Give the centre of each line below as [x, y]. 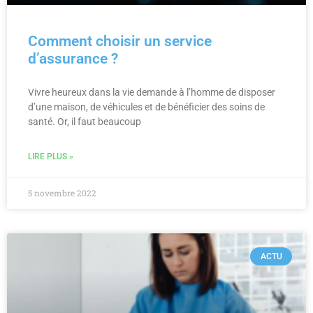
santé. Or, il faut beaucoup [85, 121]
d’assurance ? [73, 58]
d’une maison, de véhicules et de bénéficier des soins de [146, 107]
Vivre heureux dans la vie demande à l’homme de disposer [152, 92]
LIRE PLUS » [51, 156]
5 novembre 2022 [62, 192]
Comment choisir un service [120, 41]
